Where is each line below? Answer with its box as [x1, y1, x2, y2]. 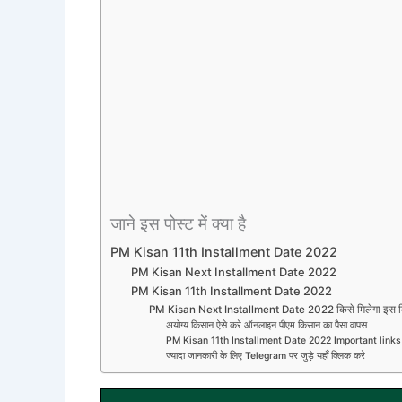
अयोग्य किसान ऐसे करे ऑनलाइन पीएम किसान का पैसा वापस [165, 319, 370, 332]
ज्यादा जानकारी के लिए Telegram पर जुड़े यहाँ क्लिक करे [165, 350, 368, 363]
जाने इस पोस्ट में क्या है [110, 213, 246, 235]
